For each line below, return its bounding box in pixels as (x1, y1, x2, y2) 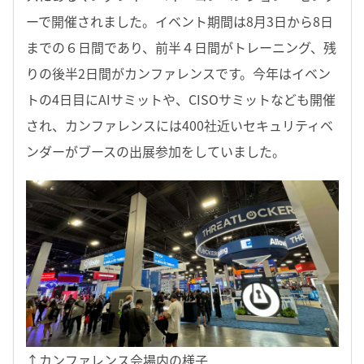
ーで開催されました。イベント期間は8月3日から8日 (26, 11, 333, 32)
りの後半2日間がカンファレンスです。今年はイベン (26, 63, 331, 84)
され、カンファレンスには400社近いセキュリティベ (26, 115, 333, 136)
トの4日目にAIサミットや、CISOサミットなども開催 (26, 89, 336, 110)
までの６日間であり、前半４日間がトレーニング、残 (26, 37, 336, 58)
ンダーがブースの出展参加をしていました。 (26, 141, 285, 162)
